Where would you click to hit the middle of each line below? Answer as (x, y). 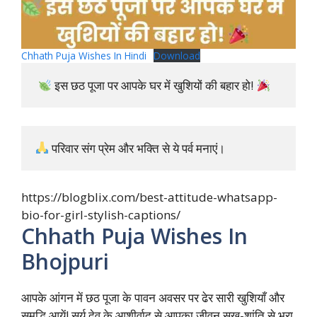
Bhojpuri (65, 262)
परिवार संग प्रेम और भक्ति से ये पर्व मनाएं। (137, 148)
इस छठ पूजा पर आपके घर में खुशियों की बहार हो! (154, 86)
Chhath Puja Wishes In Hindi (84, 56)
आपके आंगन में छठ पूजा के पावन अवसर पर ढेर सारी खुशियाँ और (153, 298)
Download (177, 56)
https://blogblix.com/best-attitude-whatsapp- (149, 197)
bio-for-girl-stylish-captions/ (101, 215)
